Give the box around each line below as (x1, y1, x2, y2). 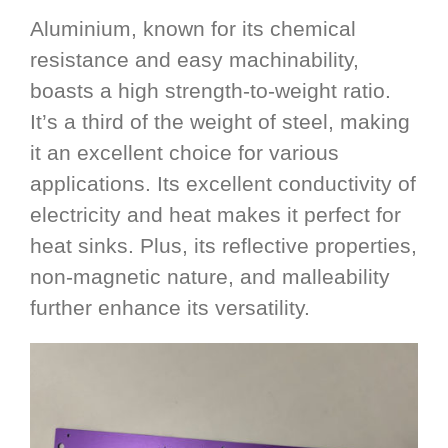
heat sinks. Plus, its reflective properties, (30, 234, 417, 258)
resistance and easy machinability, (30, 48, 359, 72)
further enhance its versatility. (30, 296, 310, 320)
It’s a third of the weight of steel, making (30, 110, 410, 134)
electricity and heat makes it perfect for (30, 203, 401, 227)
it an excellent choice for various (30, 141, 339, 165)
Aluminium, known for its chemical (30, 17, 356, 41)
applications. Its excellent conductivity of (30, 172, 416, 196)
